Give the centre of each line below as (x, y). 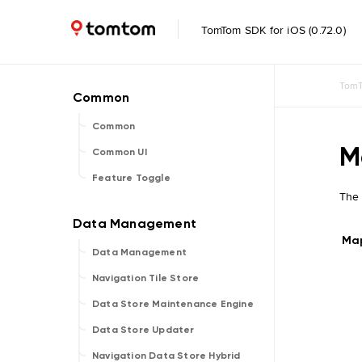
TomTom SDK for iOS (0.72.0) (272, 30)
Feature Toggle (131, 178)
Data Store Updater (143, 330)
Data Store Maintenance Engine (173, 304)
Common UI (120, 152)
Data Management (139, 252)
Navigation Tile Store (146, 278)
